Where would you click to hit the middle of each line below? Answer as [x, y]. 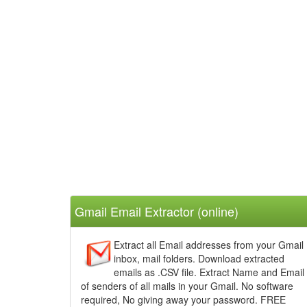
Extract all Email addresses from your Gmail [209, 245]
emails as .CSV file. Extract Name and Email [209, 272]
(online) [216, 211]
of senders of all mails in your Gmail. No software [187, 286]
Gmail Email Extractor [134, 211]
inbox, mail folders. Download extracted [199, 258]
